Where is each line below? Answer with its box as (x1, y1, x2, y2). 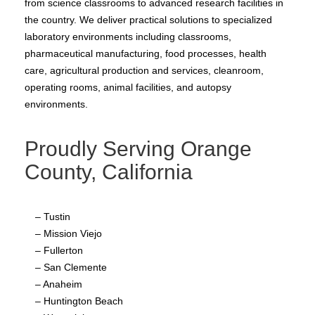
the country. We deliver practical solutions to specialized (25, 14, 272, 26)
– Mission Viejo (35, 228, 102, 240)
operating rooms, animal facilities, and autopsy (25, 82, 231, 94)
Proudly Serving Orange (25, 137, 252, 161)
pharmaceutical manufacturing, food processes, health (25, 48, 266, 60)
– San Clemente (35, 262, 107, 274)
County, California (25, 160, 193, 184)
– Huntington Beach (35, 295, 123, 307)
